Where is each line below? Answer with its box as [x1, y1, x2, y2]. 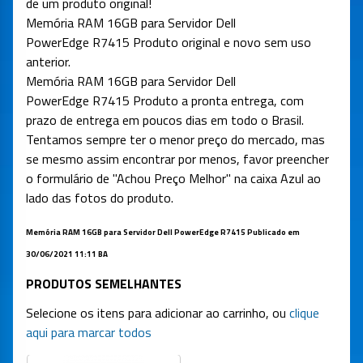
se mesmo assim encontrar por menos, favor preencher [26, 149, 329, 169]
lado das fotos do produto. [26, 188, 173, 208]
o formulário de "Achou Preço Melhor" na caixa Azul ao [26, 169, 321, 189]
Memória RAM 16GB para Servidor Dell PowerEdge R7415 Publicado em [26, 226, 300, 239]
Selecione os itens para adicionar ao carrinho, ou [26, 303, 289, 323]
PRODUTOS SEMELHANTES [26, 274, 181, 294]
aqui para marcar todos [26, 322, 152, 343]
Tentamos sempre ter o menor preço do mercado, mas [26, 130, 325, 150]
